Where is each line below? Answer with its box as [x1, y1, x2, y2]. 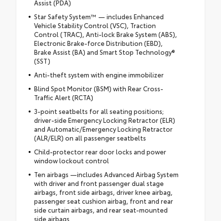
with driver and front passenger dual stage [34, 178, 164, 187]
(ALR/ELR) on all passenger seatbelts [34, 133, 146, 142]
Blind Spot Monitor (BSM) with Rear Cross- [34, 83, 163, 93]
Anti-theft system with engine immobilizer [34, 70, 164, 79]
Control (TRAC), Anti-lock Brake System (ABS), [34, 29, 177, 38]
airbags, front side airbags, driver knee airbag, [34, 187, 173, 196]
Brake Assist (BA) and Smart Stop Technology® [34, 47, 175, 56]
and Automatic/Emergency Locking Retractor [34, 124, 173, 133]
